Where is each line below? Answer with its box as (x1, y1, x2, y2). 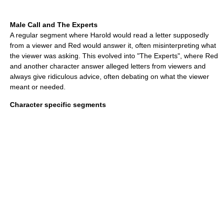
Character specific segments (10, 101, 106, 109)
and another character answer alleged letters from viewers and (10, 62, 206, 71)
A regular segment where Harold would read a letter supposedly (10, 31, 209, 39)
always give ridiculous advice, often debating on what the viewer (10, 73, 209, 81)
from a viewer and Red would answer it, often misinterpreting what (10, 41, 216, 50)
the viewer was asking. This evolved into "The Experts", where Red (10, 52, 218, 60)
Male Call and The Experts (10, 21, 98, 29)
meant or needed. (10, 83, 66, 91)
